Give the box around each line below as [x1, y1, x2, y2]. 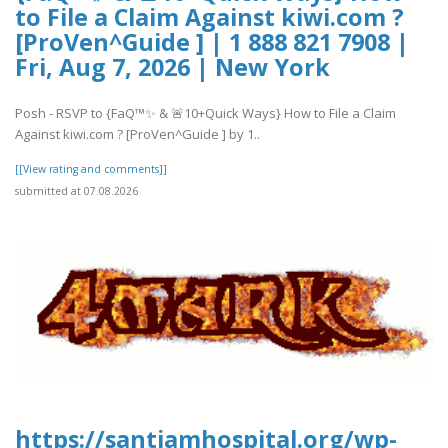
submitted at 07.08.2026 [15, 184, 138, 199]
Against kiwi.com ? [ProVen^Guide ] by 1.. [15, 125, 260, 144]
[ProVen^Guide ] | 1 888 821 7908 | [15, 25, 409, 58]
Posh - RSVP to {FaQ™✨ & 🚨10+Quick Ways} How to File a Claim [15, 104, 396, 123]
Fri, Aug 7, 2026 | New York [15, 50, 330, 83]
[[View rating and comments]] [15, 162, 167, 177]
